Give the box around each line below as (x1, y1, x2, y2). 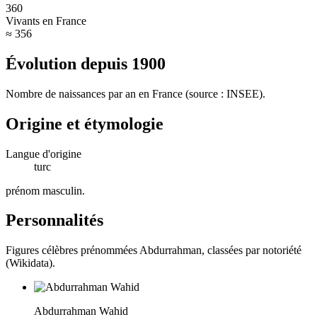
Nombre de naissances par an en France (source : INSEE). (6, 87, 265, 100)
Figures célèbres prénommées (6, 244, 139, 257)
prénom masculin (6, 184, 82, 197)
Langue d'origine (6, 147, 81, 160)
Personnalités (6, 211, 103, 230)
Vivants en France (6, 14, 86, 27)
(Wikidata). (6, 257, 55, 270)
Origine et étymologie (6, 114, 163, 133)
